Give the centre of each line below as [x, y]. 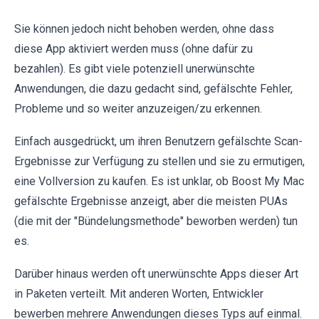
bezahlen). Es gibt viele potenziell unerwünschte [135, 69]
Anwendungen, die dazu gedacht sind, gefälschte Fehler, [153, 89]
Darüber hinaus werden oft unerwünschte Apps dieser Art [156, 274]
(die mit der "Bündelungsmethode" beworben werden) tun [156, 221]
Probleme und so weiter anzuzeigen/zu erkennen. [138, 109]
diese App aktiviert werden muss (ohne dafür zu [134, 49]
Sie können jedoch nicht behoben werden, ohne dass [144, 29]
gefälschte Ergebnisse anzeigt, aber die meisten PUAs [151, 202]
